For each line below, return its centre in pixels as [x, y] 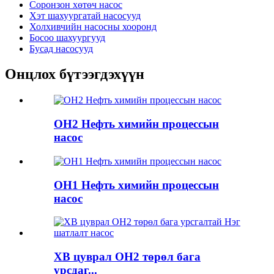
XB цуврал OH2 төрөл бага [127, 256]
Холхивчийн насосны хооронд [93, 26]
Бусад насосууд [61, 48]
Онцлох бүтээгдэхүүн [75, 74]
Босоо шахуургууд [67, 37]
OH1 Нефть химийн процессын [136, 185]
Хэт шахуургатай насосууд [85, 15]
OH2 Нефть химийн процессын [136, 124]
